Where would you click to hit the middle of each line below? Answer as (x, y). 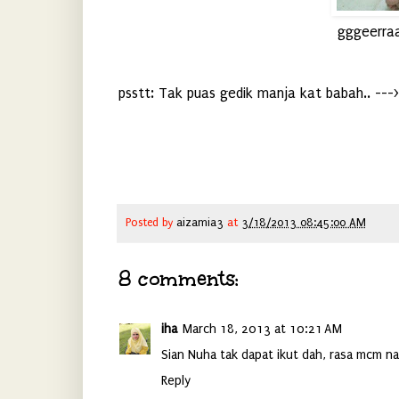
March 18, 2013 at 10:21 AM (262, 330)
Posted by (151, 223)
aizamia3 (199, 223)
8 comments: (178, 279)
